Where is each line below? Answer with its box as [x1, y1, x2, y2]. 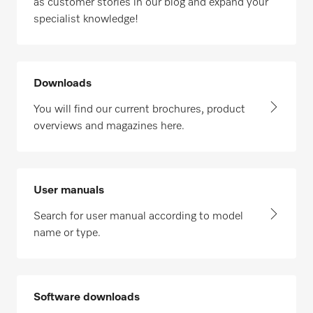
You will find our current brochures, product [34, 104, 245, 115]
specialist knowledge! [34, 14, 138, 25]
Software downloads [34, 292, 140, 303]
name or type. [34, 228, 101, 239]
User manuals [34, 185, 104, 196]
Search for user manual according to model [34, 211, 243, 222]
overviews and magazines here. [34, 121, 184, 132]
